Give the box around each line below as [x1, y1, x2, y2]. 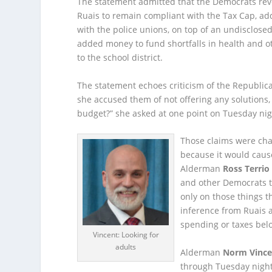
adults [115, 242, 137, 253]
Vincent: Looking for [92, 229, 159, 240]
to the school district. [77, 52, 163, 64]
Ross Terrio [223, 163, 270, 175]
